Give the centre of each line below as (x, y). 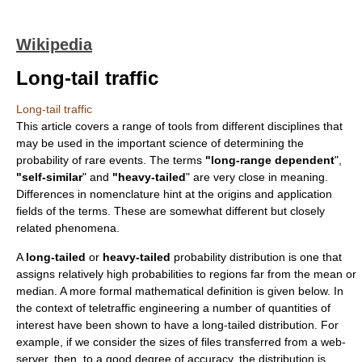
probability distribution (229, 257)
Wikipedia (54, 44)
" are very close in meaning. (257, 177)
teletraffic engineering (144, 308)
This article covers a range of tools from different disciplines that (179, 126)
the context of (53, 308)
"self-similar (49, 177)
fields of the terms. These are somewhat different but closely (170, 211)
